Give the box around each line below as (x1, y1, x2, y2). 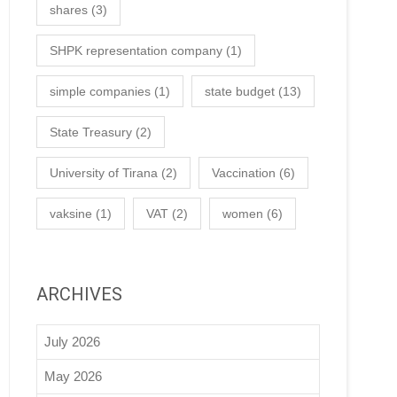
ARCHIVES (36, 284, 122, 305)
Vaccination (212, 166, 276, 180)
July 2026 (44, 334, 100, 349)
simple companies (50, 84, 151, 98)
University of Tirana (50, 166, 158, 180)
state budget (205, 84, 275, 98)
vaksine (50, 206, 92, 221)
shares (50, 3, 88, 17)
